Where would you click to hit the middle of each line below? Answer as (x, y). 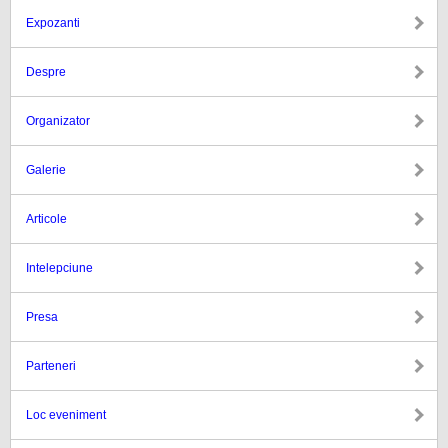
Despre (46, 72)
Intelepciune (59, 268)
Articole (46, 219)
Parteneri (51, 366)
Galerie (46, 170)
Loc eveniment (66, 415)
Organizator (58, 121)
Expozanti (53, 23)
